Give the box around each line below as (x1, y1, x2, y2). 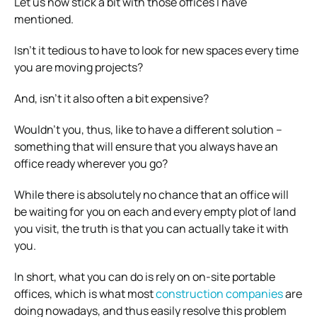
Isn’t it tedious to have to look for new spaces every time (14, 42, 299, 58)
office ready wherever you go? (14, 155, 168, 171)
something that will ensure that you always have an (14, 138, 278, 154)
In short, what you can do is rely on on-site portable (14, 268, 275, 284)
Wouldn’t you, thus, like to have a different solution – (14, 121, 282, 137)
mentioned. (14, 11, 74, 27)
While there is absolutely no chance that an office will (14, 186, 289, 202)
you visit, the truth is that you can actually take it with (14, 220, 289, 236)
